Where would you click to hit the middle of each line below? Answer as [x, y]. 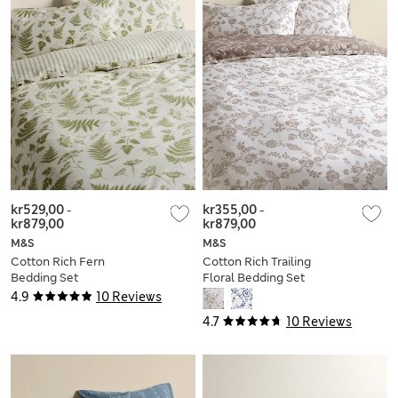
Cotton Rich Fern [58, 261]
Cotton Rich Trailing [257, 261]
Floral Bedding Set [254, 277]
